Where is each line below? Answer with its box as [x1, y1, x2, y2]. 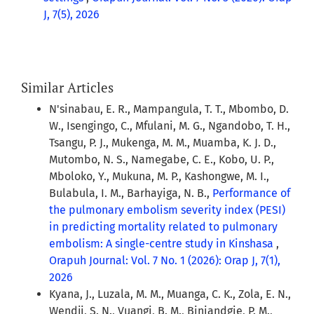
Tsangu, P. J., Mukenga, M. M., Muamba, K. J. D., [49, 136, 276, 150]
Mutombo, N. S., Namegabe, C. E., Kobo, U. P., [49, 153, 274, 167]
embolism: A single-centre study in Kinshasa [49, 237, 276, 251]
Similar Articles [21, 78, 114, 97]
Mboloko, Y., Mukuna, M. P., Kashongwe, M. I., [49, 170, 269, 184]
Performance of [212, 186, 290, 200]
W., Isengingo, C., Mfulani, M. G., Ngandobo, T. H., [49, 119, 290, 133]
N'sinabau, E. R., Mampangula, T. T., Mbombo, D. [49, 102, 289, 116]
